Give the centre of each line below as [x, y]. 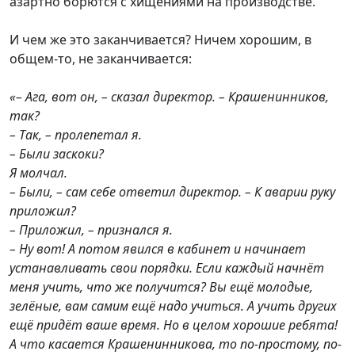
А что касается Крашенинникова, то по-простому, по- [176, 344]
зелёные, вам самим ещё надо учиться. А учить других [173, 306]
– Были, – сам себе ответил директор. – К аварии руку [172, 192]
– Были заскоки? [57, 154]
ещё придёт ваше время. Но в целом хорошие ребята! [174, 325]
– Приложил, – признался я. [91, 230]
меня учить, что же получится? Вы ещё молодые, [161, 287]
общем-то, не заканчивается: [101, 59]
